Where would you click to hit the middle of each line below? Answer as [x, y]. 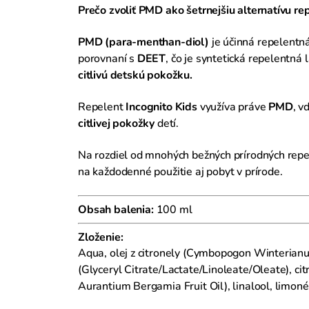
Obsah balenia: [116, 209]
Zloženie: [101, 237]
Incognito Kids [161, 107]
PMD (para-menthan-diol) [143, 42]
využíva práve [233, 107]
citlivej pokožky [117, 123]
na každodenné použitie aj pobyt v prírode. [180, 171]
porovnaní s [108, 58]
